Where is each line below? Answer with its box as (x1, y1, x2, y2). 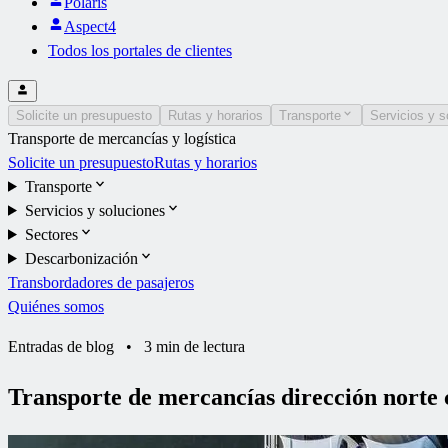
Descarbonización (24, 249, 138, 267)
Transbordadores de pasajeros (8, 273, 194, 291)
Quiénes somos (8, 297, 104, 315)
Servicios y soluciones (24, 201, 165, 219)
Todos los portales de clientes (48, 41, 232, 59)
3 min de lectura (144, 337, 245, 355)
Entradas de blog (8, 337, 114, 355)
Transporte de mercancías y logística (8, 129, 236, 147)
